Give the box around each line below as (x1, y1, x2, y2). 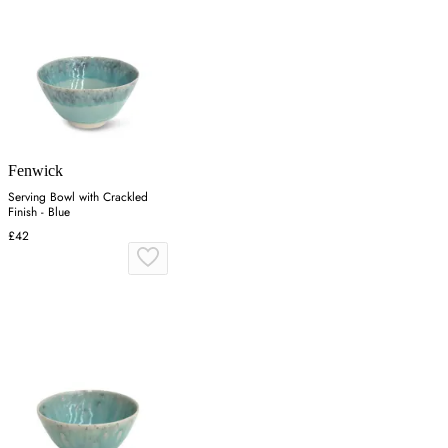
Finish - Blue (8, 202, 70, 221)
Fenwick (8, 161, 63, 179)
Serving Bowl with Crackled (8, 187, 148, 206)
